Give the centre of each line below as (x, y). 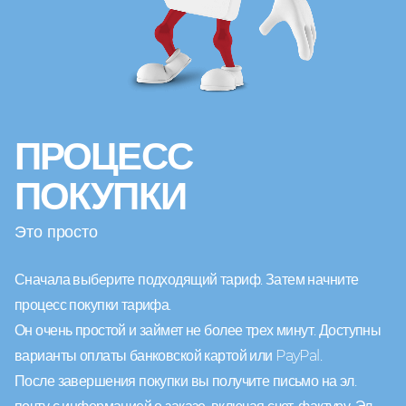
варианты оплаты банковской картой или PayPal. (169, 355)
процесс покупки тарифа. (93, 304)
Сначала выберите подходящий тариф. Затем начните (187, 279)
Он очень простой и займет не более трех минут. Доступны (198, 330)
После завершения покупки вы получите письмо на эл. (186, 381)
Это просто (57, 232)
